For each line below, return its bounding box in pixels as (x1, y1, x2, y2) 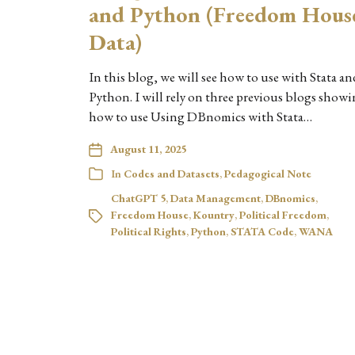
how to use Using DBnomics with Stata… (89, 108, 312, 125)
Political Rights (111, 224, 186, 239)
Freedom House (111, 208, 189, 222)
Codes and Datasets (124, 166, 219, 181)
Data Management (170, 191, 261, 205)
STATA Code (231, 224, 294, 239)
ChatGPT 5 (111, 191, 166, 205)
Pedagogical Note (224, 166, 311, 181)
